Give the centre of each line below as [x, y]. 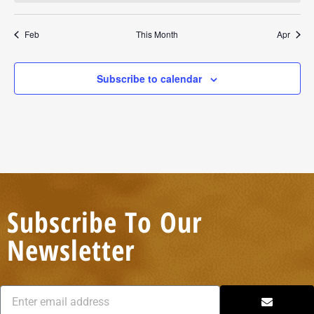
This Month [157, 34]
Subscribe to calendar [149, 79]
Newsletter [71, 250]
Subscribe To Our [104, 222]
